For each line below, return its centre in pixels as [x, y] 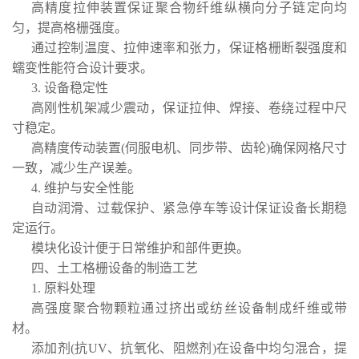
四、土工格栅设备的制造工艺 [115, 268]
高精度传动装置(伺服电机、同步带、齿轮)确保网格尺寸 [189, 148]
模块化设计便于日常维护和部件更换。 [140, 248]
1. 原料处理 [63, 288]
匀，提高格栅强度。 [70, 28]
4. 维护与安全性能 [83, 188]
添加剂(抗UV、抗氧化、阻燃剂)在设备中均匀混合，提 [189, 348]
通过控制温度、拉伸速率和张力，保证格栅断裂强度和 [189, 48]
